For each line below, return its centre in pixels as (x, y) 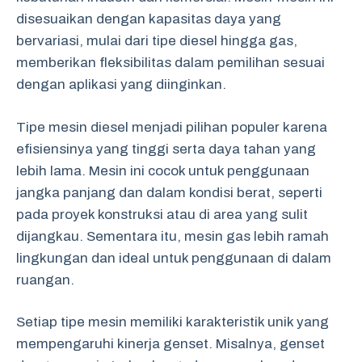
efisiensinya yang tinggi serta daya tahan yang (166, 149)
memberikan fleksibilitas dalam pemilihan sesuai (170, 63)
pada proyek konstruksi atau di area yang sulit (162, 214)
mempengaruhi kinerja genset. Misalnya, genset (170, 344)
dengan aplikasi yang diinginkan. (121, 84)
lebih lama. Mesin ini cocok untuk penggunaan (163, 170)
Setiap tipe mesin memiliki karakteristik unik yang (173, 322)
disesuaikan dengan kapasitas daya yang (149, 19)
